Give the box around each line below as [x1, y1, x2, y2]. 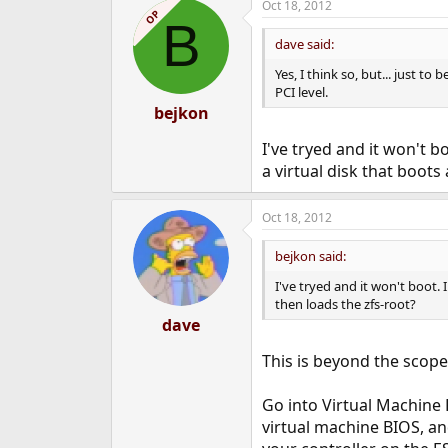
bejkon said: [274, 247, 346, 265]
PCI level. [274, 83, 328, 101]
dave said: [274, 35, 334, 53]
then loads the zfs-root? [274, 295, 416, 313]
